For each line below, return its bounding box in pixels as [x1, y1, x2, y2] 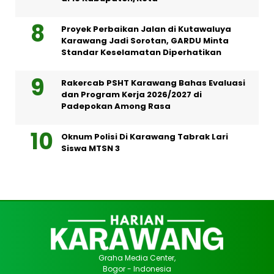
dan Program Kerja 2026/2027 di [61, 88, 202, 100]
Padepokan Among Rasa [61, 100, 171, 112]
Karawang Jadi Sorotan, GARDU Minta [61, 34, 229, 46]
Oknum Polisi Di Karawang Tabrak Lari [61, 130, 228, 143]
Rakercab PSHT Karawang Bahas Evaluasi [61, 76, 245, 89]
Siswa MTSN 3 [61, 142, 120, 154]
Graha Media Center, [98, 252, 176, 263]
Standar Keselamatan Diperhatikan [61, 46, 221, 58]
